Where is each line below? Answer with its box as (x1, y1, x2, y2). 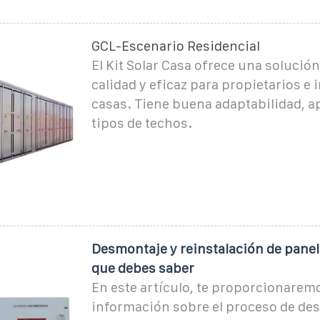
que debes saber (91, 260, 194, 276)
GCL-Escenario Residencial (91, 38, 260, 54)
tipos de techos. (91, 115, 192, 131)
